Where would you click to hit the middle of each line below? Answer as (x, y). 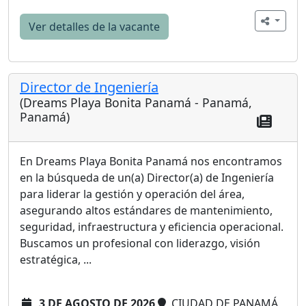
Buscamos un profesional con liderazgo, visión (140, 244)
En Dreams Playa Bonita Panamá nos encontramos (151, 162)
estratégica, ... (56, 260)
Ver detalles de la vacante (94, 26)
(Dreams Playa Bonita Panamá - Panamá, (136, 102)
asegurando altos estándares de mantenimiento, (146, 211)
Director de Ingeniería (89, 87)
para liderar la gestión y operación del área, (132, 194)
